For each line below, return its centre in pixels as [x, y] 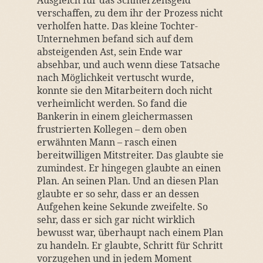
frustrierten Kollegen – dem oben [112, 129]
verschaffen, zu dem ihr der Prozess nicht [130, 13]
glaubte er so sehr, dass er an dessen [118, 194]
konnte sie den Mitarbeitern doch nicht [124, 90]
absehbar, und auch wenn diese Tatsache [128, 65]
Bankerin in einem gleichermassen [114, 116]
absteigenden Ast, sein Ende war [109, 52]
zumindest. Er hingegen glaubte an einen [129, 168]
